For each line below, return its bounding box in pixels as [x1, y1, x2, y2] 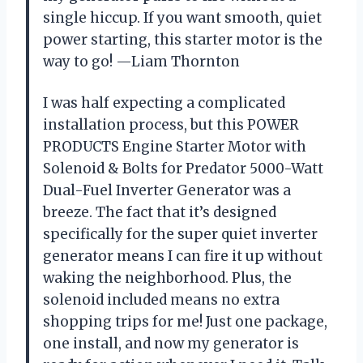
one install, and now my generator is [43, 335, 299, 353]
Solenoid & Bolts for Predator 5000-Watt [43, 160, 323, 178]
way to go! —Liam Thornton [43, 53, 240, 71]
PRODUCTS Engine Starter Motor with [43, 138, 306, 156]
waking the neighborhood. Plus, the [43, 269, 292, 288]
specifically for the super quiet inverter [43, 225, 318, 244]
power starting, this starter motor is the [43, 31, 322, 49]
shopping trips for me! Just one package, [43, 313, 327, 331]
